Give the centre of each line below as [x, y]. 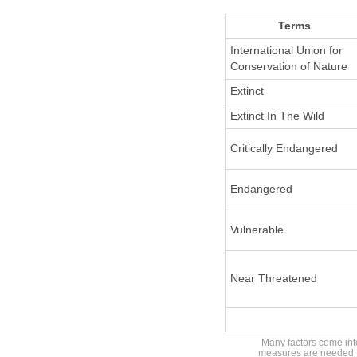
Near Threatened [273, 279]
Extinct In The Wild [277, 116]
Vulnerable [257, 230]
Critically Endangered [284, 149]
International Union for [286, 51]
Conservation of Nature [288, 67]
